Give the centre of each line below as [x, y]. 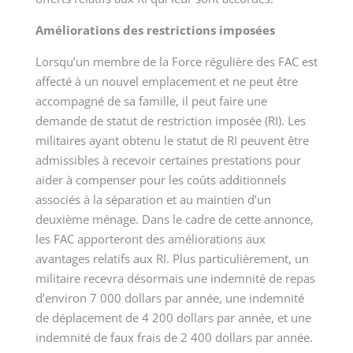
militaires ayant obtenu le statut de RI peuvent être [172, 141]
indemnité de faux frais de [108, 338]
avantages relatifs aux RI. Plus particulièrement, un [172, 259]
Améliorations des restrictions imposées [155, 30]
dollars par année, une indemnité [212, 298]
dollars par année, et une [242, 318]
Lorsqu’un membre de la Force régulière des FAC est [176, 62]
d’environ [62, 298]
